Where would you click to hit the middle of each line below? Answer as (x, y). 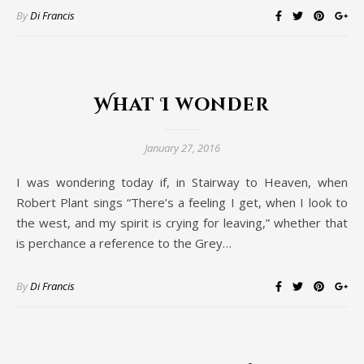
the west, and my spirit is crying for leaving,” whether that (182, 223)
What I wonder (182, 106)
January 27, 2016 (182, 148)
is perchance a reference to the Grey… (124, 243)
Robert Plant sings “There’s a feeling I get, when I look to (182, 203)
